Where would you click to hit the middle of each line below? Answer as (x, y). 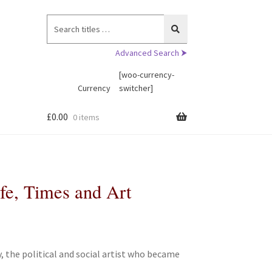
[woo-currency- (146, 74)
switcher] (136, 88)
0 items (86, 117)
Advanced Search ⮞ (151, 53)
